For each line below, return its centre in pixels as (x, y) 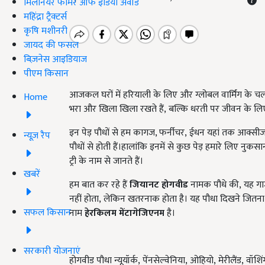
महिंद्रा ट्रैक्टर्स (45, 17)
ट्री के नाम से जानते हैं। (106, 161)
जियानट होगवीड (159, 185)
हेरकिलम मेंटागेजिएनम (125, 213)
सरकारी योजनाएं (52, 251)
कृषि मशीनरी (46, 31)
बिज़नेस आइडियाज (55, 59)
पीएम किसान (46, 73)
